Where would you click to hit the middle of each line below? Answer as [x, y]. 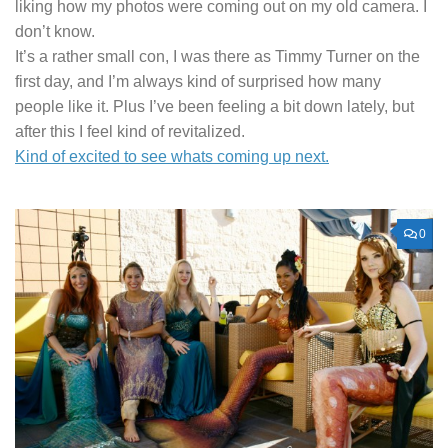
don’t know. [55, 31]
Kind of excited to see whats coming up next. [172, 156]
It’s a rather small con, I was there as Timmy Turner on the [217, 56]
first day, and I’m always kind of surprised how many [198, 81]
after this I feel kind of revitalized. [130, 131]
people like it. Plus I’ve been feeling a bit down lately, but [214, 106]
